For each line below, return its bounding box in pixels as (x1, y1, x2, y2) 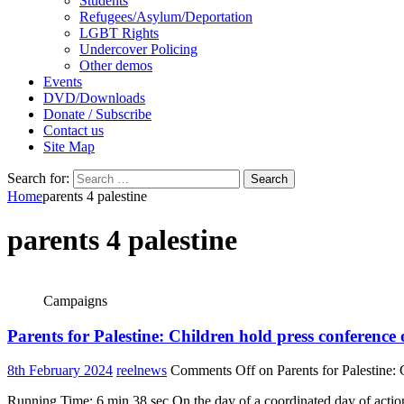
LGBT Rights (79, 25, 159, 41)
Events (43, 74, 82, 89)
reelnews (116, 363, 167, 379)
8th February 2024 (7, 363, 113, 379)
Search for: (7, 170, 69, 186)
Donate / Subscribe (43, 106, 151, 122)
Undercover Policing (79, 41, 197, 57)
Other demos (79, 58, 152, 73)
